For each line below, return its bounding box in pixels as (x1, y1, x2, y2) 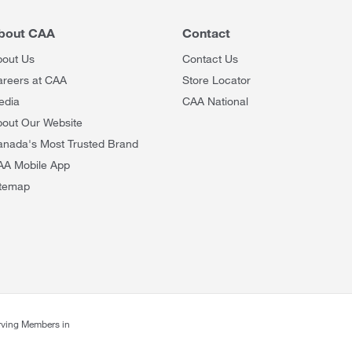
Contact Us (182, 52, 238, 65)
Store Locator (182, 73, 251, 86)
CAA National (182, 94, 248, 108)
